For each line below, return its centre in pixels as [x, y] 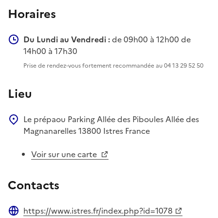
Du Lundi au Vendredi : [67, 39]
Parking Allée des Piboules [117, 119]
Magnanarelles [51, 131]
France [137, 131]
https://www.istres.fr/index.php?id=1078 [98, 210]
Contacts [34, 185]
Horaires [32, 14]
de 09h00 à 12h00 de [150, 39]
